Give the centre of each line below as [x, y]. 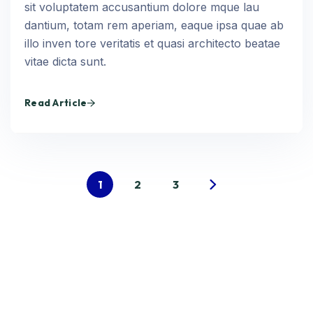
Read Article [56, 103]
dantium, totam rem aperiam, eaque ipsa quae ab [154, 25]
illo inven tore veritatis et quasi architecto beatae [152, 43]
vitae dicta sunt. [65, 61]
